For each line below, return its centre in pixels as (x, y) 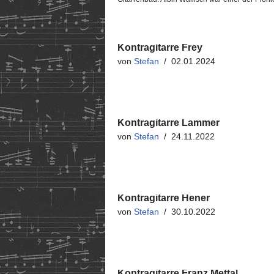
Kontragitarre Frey (160, 47)
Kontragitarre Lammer (168, 123)
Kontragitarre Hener (164, 198)
